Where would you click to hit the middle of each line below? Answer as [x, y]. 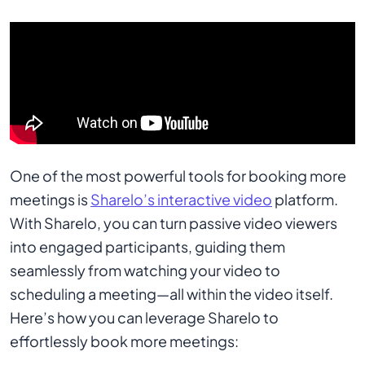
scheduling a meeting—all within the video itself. [172, 294]
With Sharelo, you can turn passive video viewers [174, 223]
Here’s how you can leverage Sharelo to [144, 317]
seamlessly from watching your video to [145, 270]
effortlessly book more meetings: [124, 341]
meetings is [50, 199]
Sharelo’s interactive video [181, 199]
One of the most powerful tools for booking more [178, 176]
